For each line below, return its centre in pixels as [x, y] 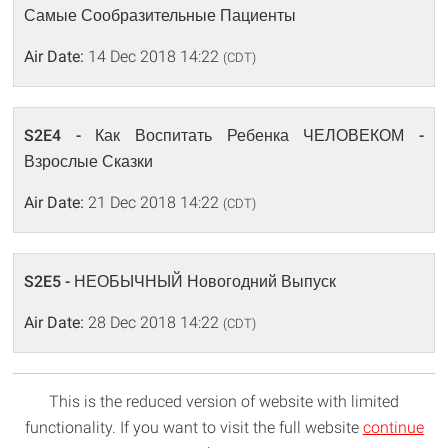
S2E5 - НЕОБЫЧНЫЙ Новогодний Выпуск [180, 281]
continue [393, 427]
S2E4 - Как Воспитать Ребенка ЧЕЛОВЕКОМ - [224, 135]
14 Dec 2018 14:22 [154, 56]
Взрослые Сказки [89, 161]
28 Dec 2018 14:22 [154, 322]
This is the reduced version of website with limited [224, 401]
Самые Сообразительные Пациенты [160, 15]
